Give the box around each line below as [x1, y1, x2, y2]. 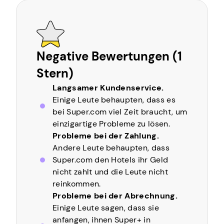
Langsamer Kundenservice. [52, 82, 164, 93]
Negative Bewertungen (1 [36, 48, 182, 64]
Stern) [36, 65, 73, 81]
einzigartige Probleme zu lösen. [52, 118, 170, 129]
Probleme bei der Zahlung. [52, 130, 159, 141]
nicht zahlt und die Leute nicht [52, 166, 168, 177]
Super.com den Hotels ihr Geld [52, 154, 168, 165]
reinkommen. [52, 178, 101, 189]
